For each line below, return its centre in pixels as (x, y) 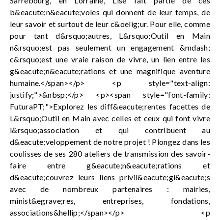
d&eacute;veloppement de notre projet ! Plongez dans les (110, 142)
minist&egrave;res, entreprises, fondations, (110, 201)
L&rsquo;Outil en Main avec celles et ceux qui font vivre (110, 118)
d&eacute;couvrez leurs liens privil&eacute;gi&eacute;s (110, 177)
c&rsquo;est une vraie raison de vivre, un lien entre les (110, 59)
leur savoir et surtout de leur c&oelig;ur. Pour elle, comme (110, 24)
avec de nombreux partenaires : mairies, (110, 189)
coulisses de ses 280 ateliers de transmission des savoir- (110, 153)
